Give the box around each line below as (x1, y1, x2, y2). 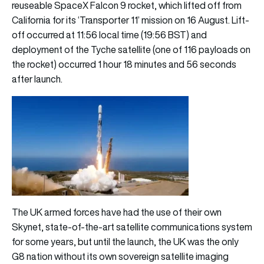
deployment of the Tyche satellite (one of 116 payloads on (12, 42, 250, 56)
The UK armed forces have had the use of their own (12, 205, 222, 219)
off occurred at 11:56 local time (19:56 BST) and (12, 28, 207, 41)
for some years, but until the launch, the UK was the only (12, 235, 239, 248)
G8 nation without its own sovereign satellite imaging (12, 249, 229, 263)
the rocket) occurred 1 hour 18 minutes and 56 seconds (12, 57, 236, 71)
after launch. (12, 72, 62, 85)
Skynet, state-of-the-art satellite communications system (12, 220, 252, 233)
